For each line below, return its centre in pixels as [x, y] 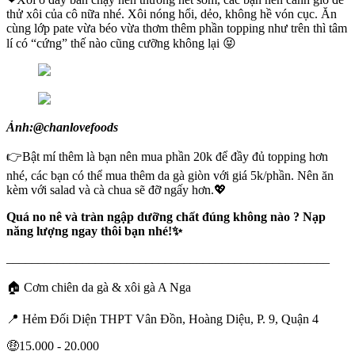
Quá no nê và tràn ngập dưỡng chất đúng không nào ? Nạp [166, 217]
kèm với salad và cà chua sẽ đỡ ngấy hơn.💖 [116, 190]
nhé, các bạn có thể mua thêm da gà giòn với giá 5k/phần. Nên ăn [170, 176]
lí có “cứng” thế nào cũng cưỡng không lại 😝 [121, 44]
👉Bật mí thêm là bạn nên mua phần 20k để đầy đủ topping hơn [167, 157]
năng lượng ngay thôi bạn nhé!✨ [94, 231]
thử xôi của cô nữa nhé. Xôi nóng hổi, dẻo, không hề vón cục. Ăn [172, 14]
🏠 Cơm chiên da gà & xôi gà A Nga [99, 288]
